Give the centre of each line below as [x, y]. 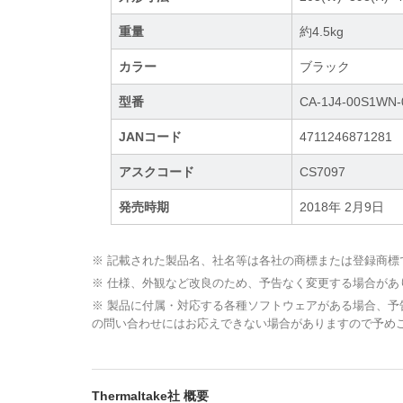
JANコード [151, 137]
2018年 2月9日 [342, 207]
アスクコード [157, 172]
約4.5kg [322, 32]
